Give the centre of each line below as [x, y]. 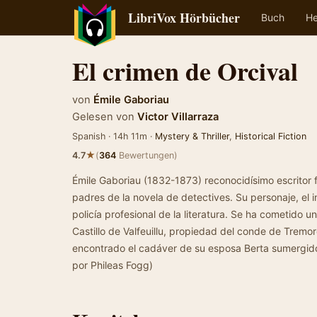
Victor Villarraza [178, 117]
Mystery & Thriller [192, 136]
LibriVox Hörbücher [184, 18]
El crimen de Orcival [185, 71]
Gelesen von [103, 117]
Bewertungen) [147, 155]
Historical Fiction [271, 136]
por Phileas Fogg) [113, 265]
